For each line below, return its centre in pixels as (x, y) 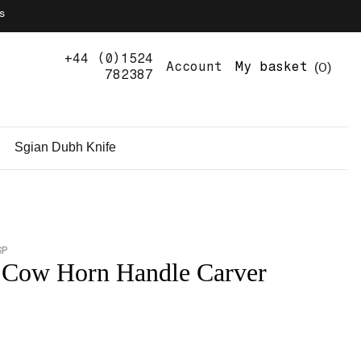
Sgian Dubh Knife (65, 147)
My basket (272, 66)
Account (194, 66)
